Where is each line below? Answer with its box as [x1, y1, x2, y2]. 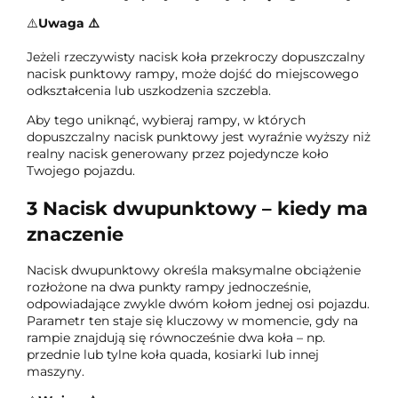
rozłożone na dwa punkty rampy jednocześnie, [27, 278, 311, 295]
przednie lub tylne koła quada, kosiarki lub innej [27, 346, 319, 362]
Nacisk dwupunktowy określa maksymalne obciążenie [27, 261, 361, 278]
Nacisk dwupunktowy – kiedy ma [43, 196, 368, 219]
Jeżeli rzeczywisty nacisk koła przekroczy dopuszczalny [27, 49, 365, 66]
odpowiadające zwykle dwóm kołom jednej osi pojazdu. [27, 295, 370, 312]
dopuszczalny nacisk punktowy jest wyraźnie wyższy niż [27, 129, 370, 146]
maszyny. [27, 362, 84, 379]
